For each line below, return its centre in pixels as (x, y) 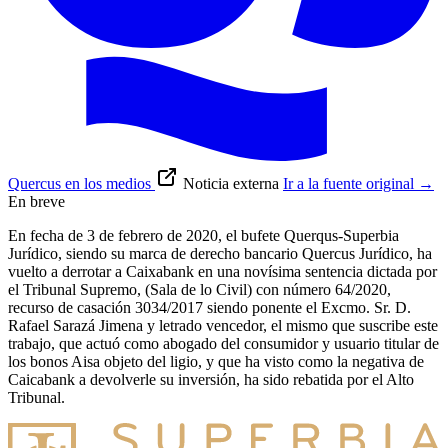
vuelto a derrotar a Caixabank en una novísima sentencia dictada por (222, 272)
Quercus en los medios (79, 184)
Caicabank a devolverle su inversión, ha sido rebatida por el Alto (211, 380)
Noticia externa (231, 184)
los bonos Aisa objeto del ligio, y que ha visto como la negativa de (216, 362)
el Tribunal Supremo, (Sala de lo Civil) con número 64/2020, (199, 290)
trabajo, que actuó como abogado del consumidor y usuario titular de (223, 344)
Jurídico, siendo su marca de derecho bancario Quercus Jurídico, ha (220, 254)
